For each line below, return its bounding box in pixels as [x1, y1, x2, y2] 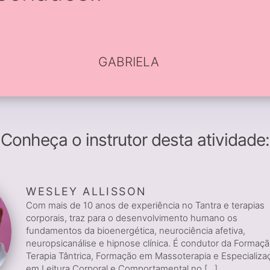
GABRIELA [98, 54, 159, 69]
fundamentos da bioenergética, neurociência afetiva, [26, 224, 246, 236]
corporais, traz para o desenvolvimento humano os [26, 212, 238, 224]
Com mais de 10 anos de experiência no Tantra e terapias [26, 199, 265, 211]
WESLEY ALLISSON [26, 184, 147, 198]
